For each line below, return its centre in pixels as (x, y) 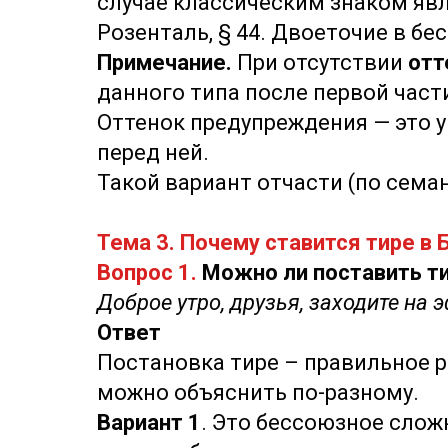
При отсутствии (322, 62)
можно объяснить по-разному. (260, 392)
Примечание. (167, 62)
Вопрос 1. (147, 272)
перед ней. (153, 152)
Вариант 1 (149, 422)
